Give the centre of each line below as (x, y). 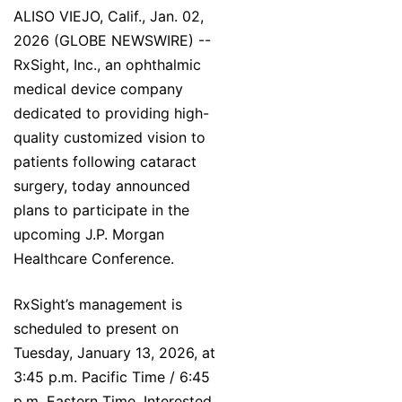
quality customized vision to (109, 138)
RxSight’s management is (98, 305)
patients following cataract (105, 162)
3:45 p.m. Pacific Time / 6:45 (112, 377)
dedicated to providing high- (111, 114)
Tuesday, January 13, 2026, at (114, 353)
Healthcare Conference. (94, 259)
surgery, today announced (102, 186)
